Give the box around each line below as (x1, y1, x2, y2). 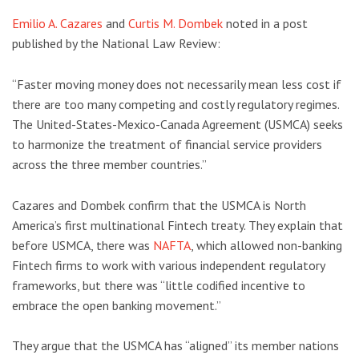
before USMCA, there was (12, 236, 153, 253)
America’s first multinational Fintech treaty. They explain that (12, 216, 343, 233)
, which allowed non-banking (191, 236, 342, 253)
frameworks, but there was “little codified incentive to (12, 276, 305, 293)
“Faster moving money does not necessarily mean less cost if (12, 76, 341, 93)
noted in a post (223, 15, 308, 32)
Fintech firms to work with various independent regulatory (12, 256, 325, 273)
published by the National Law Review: (12, 35, 220, 52)
